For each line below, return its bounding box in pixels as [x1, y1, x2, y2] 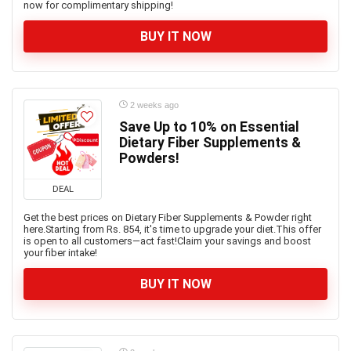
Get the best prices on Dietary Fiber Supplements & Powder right [24, 212, 312, 223]
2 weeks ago [128, 100, 179, 110]
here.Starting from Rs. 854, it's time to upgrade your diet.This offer [24, 223, 321, 235]
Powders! [119, 150, 179, 166]
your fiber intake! [24, 247, 97, 259]
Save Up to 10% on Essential [119, 119, 299, 135]
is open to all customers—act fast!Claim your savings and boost [24, 235, 311, 247]
